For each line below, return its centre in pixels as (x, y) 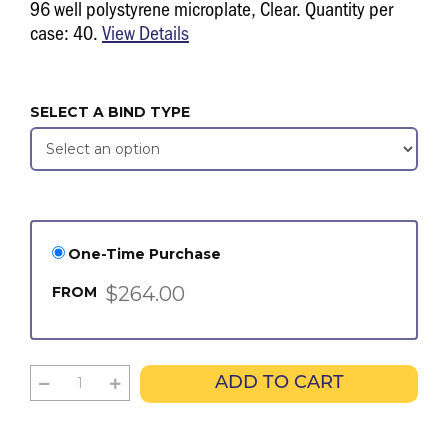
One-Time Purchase (144, 254)
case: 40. (66, 32)
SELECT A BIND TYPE (110, 112)
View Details (145, 32)
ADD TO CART (279, 383)
